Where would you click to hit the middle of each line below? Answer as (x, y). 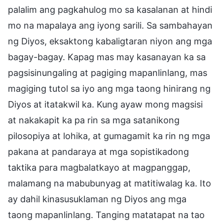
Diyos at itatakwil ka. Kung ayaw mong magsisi (105, 104)
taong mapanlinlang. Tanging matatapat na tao (106, 215)
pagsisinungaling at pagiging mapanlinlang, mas (108, 73)
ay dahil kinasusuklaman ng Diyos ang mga (97, 199)
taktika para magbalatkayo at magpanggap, (99, 167)
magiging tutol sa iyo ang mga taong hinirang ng (109, 88)
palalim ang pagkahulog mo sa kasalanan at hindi (110, 9)
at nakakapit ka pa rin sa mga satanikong (94, 120)
